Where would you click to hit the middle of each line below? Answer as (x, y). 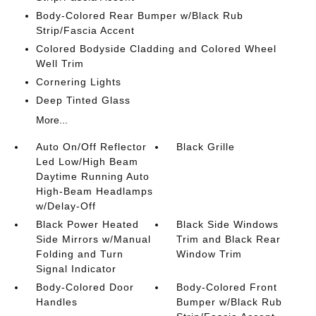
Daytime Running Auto (92, 176)
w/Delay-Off (66, 206)
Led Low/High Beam (87, 161)
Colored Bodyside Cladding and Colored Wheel (156, 48)
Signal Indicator (76, 268)
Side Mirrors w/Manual (93, 239)
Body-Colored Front (227, 287)
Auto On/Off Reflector (91, 146)
